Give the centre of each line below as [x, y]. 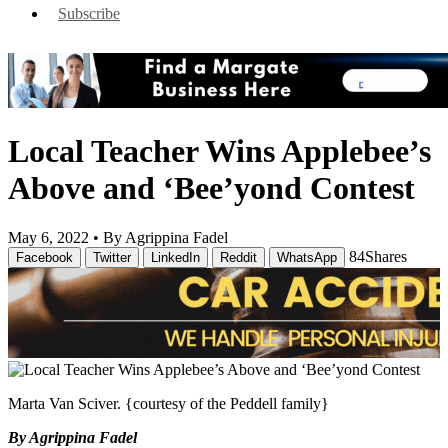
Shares [386, 256]
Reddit [238, 257]
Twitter [112, 257]
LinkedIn [175, 257]
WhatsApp [307, 257]
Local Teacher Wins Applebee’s [219, 151]
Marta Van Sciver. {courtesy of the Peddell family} [168, 403]
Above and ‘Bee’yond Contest [211, 188]
